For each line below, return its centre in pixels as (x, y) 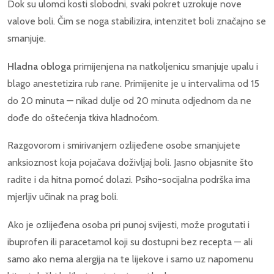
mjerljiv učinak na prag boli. (63, 197)
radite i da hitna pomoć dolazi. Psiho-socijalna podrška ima (129, 180)
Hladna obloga (39, 66)
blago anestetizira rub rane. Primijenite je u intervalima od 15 (133, 83)
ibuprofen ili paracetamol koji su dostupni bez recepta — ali (130, 242)
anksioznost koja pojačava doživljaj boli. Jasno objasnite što (130, 163)
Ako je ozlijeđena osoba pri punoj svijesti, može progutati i (128, 224)
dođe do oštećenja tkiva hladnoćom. (83, 117)
